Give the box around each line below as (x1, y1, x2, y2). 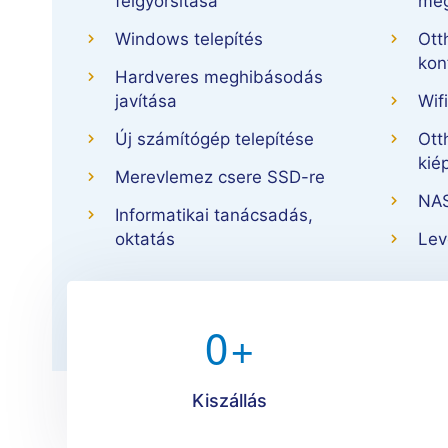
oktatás (115, 229, 175, 250)
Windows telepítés (115, 29, 263, 50)
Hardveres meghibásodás (115, 67, 323, 88)
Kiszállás (192, 390, 267, 412)
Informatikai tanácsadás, (115, 205, 313, 226)
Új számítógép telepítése (115, 129, 314, 150)
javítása (115, 91, 177, 112)
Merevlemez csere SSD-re (115, 167, 325, 188)
